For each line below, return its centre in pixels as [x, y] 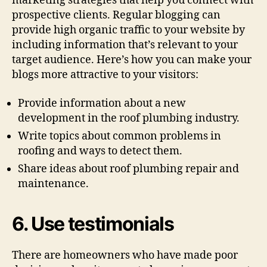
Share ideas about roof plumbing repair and [128, 169]
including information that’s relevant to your [125, 45]
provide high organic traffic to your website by [128, 30]
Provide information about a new [102, 103]
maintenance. [53, 184]
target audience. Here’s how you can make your [132, 60]
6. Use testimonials [93, 223]
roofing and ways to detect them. [100, 151]
